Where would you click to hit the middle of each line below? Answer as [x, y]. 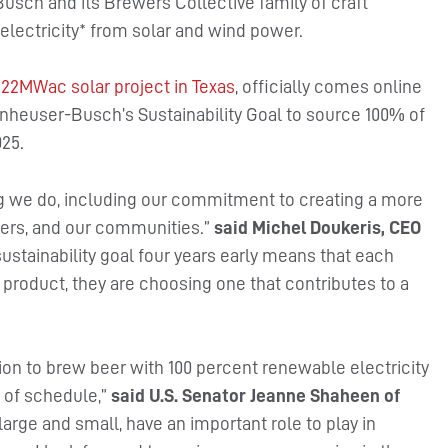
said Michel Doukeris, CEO [318, 227]
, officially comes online [329, 87]
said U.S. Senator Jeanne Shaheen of [256, 396]
